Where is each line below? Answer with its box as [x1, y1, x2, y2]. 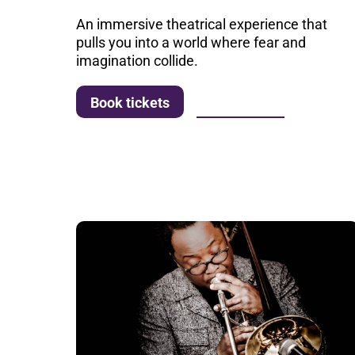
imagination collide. [76, 52, 199, 69]
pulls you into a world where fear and [76, 33, 307, 51]
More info [209, 93, 272, 110]
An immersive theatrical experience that [76, 15, 328, 32]
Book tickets [90, 94, 170, 111]
